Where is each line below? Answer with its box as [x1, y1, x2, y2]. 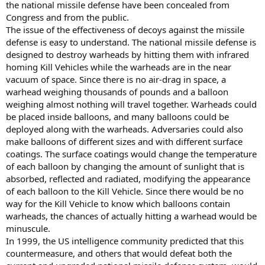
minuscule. [6, 222, 50, 234]
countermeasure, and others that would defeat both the [6, 247, 232, 259]
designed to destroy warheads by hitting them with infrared [6, 48, 249, 60]
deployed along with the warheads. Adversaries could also [6, 122, 243, 135]
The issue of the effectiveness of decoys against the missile [6, 23, 244, 35]
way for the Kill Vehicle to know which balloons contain [6, 197, 230, 209]
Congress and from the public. [6, 11, 129, 23]
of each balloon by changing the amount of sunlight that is [6, 160, 244, 172]
